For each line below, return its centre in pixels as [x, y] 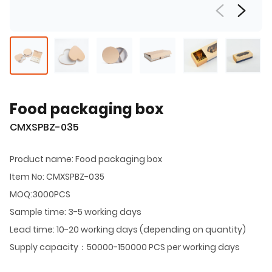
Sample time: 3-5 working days [76, 212]
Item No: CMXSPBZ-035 [57, 176]
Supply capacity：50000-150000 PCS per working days [125, 247]
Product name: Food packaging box [86, 159]
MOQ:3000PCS [40, 194]
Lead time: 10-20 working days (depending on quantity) [128, 229]
